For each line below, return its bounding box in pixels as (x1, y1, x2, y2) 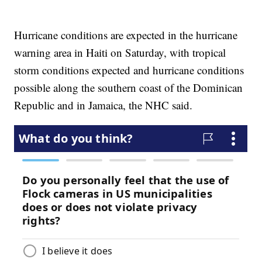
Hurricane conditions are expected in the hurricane (14, 27, 238, 42)
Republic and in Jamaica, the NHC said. (14, 97, 193, 112)
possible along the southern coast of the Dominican (14, 80, 243, 95)
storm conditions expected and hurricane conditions (14, 62, 244, 77)
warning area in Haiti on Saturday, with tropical (14, 44, 226, 60)
